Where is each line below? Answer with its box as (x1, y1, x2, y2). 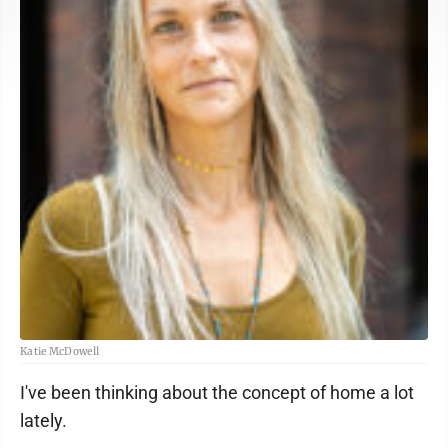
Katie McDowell (20, 345, 100, 358)
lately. (20, 410, 67, 431)
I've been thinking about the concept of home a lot (20, 382, 414, 403)
